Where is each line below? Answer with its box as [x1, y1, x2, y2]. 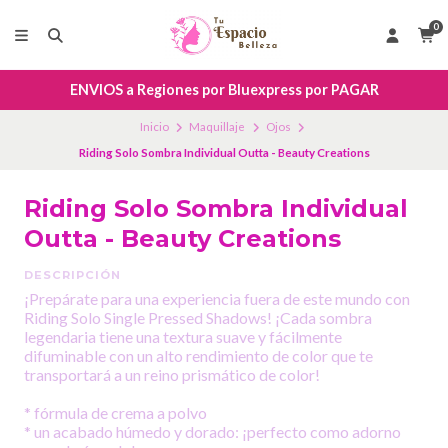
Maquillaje [189, 120, 246, 134]
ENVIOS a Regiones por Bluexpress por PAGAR [69, 81, 379, 99]
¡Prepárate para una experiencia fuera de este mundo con [24, 289, 410, 309]
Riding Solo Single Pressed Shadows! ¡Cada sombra [24, 308, 372, 328]
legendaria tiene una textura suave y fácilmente [24, 327, 342, 347]
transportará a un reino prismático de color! [24, 365, 320, 385]
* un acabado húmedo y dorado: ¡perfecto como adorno [24, 422, 401, 442]
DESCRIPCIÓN [24, 268, 121, 283]
